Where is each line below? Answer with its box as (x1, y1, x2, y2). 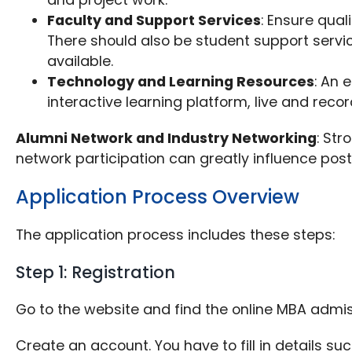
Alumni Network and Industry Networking (16, 128, 317, 148)
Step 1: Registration (16, 261, 176, 284)
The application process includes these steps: (16, 225, 335, 245)
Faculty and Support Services (47, 10, 262, 31)
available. (47, 51, 114, 71)
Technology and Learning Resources (47, 71, 315, 92)
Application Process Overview (16, 184, 300, 211)
